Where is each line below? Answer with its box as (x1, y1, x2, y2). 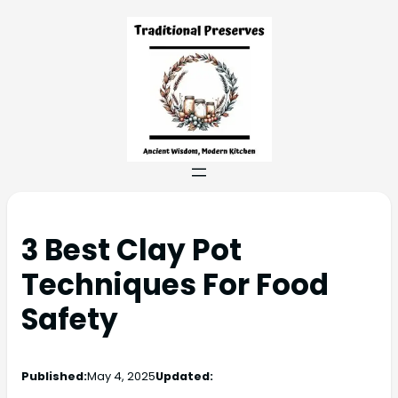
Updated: (155, 368, 213, 386)
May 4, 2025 (87, 368, 155, 386)
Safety (21, 299, 118, 340)
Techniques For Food (21, 265, 329, 306)
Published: (21, 368, 87, 386)
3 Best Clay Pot (21, 230, 242, 271)
